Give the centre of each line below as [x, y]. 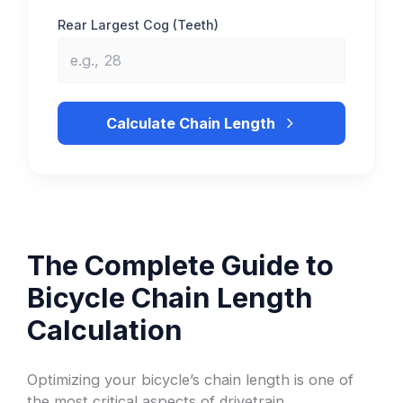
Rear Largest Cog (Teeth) [139, 24]
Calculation [105, 330]
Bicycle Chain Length [170, 298]
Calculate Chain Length [190, 124]
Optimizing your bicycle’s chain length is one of [191, 379]
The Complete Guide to [181, 265]
